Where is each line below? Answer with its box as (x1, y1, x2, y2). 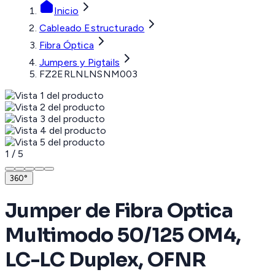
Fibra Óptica (39, 39, 94, 52)
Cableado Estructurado (39, 22, 145, 34)
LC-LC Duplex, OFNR (5, 247, 206, 272)
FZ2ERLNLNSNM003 (39, 68, 138, 80)
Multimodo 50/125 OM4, (5, 222, 241, 247)
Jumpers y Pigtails (39, 56, 120, 69)
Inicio (54, 5, 79, 17)
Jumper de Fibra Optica (5, 198, 233, 223)
